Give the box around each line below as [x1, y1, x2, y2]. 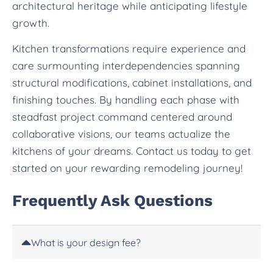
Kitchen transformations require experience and [12, 42, 246, 55]
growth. [12, 16, 49, 30]
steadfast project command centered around [12, 110, 232, 124]
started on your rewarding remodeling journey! [12, 161, 243, 175]
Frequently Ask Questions [12, 191, 213, 210]
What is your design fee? [30, 236, 141, 249]
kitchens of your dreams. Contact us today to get [12, 144, 251, 158]
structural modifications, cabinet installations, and [12, 76, 252, 90]
